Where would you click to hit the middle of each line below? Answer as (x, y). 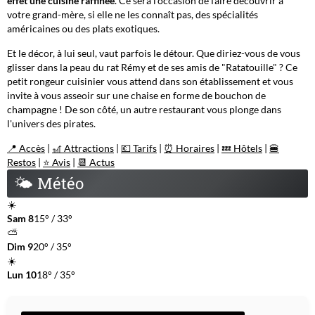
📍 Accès (26, 148)
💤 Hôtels (242, 148)
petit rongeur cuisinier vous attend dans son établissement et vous (150, 81)
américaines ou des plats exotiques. (83, 28)
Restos (21, 162)
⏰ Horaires (189, 148)
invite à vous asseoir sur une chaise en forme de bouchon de (136, 95)
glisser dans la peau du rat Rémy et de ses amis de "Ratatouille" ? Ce (152, 67)
